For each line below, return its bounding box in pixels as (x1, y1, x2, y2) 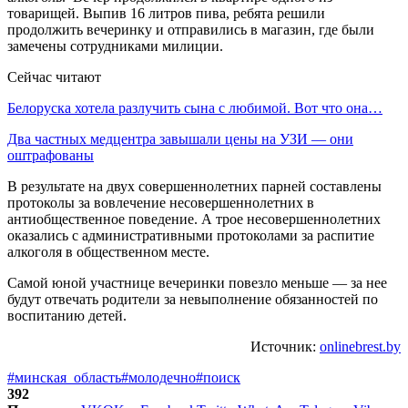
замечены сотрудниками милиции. (7, 37, 223, 54)
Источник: (250, 338, 320, 354)
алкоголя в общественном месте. (7, 243, 209, 260)
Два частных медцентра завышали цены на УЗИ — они (7, 130, 353, 147)
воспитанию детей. (7, 307, 127, 323)
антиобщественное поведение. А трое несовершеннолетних (7, 210, 381, 227)
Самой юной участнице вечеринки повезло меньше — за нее (7, 274, 387, 291)
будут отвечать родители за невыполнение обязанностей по (7, 291, 378, 307)
